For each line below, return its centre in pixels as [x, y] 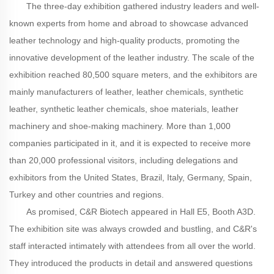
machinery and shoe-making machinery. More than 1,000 [120, 126]
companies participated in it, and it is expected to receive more [130, 143]
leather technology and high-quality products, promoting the [124, 40]
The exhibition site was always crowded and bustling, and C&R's [133, 228]
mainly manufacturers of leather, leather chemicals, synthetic [126, 91]
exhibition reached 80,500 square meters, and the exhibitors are [133, 74]
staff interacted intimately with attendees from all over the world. [132, 246]
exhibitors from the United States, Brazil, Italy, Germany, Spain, [131, 177]
